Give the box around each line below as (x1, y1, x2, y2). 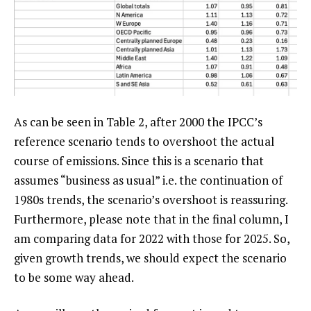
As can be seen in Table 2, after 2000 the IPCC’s (14, 114, 262, 131)
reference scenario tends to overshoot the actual (14, 133, 274, 150)
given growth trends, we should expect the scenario (14, 250, 287, 267)
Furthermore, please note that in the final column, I (14, 211, 289, 228)
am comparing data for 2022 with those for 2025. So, (14, 230, 289, 247)
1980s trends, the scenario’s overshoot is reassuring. (14, 192, 287, 208)
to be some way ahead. (14, 269, 134, 286)
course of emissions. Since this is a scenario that (14, 153, 264, 169)
